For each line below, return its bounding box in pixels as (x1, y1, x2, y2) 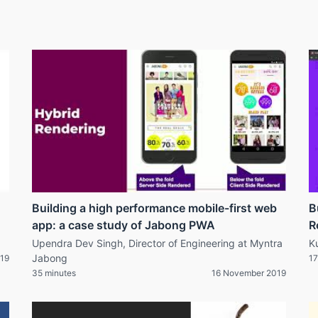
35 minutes (32, 268, 76, 279)
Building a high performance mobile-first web (32, 201, 277, 216)
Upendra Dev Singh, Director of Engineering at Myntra (32, 237, 283, 250)
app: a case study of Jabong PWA (32, 218, 215, 233)
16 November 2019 (212, 268, 286, 279)
